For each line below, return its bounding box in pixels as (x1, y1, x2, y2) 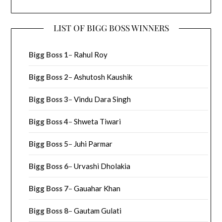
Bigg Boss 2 (29, 72, 69, 81)
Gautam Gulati (74, 206, 122, 215)
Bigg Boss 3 (29, 94, 69, 104)
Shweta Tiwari (74, 116, 121, 126)
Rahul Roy (74, 50, 108, 59)
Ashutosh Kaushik (74, 72, 133, 81)
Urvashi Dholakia (74, 161, 131, 170)
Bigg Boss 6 (29, 161, 69, 170)
